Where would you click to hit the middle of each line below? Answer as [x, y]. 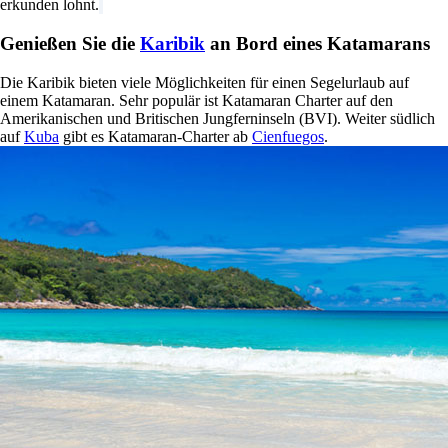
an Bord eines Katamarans [317, 43]
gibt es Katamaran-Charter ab [155, 136]
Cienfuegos [288, 136]
